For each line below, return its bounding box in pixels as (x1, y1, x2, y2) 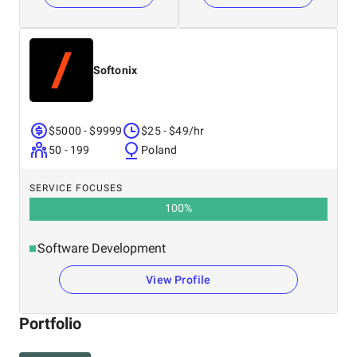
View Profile (146, 273, 211, 286)
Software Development (37, 241, 166, 256)
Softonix (93, 64, 137, 76)
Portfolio (19, 314, 82, 333)
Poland (141, 143, 178, 156)
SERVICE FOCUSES (29, 182, 123, 194)
